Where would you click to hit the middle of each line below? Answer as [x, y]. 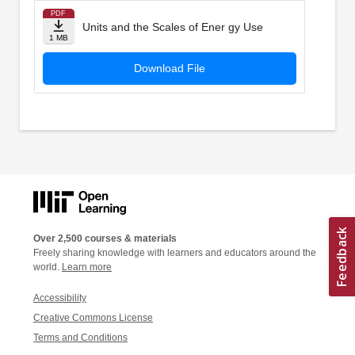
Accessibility [60, 298]
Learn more [87, 267]
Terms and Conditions [80, 337]
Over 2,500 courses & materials [105, 238]
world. [48, 267]
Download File [169, 69]
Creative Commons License [93, 317]
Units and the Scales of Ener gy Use [172, 27]
